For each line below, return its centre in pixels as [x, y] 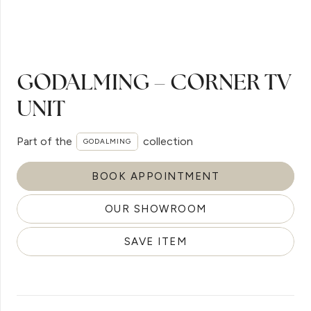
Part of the [44, 142]
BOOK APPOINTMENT [155, 177]
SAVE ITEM [155, 241]
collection [168, 142]
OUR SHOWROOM [155, 209]
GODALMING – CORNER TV [154, 82]
